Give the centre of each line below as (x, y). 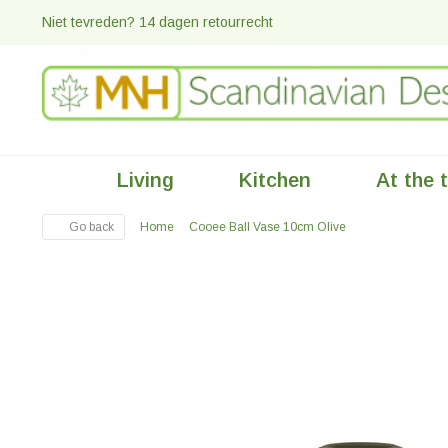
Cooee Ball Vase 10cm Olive (267, 227)
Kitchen (275, 180)
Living (145, 180)
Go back (89, 227)
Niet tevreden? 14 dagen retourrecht (159, 22)
